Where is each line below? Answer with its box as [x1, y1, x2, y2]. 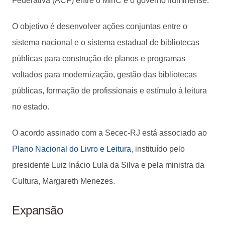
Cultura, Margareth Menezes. [12, 176, 115, 185]
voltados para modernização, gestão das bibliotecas [12, 70, 197, 79]
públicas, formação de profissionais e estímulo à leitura [12, 86, 207, 95]
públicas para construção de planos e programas [12, 54, 185, 63]
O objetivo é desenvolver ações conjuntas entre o [12, 22, 187, 31]
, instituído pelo [131, 144, 185, 153]
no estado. [12, 102, 49, 111]
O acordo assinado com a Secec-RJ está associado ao [12, 128, 207, 137]
